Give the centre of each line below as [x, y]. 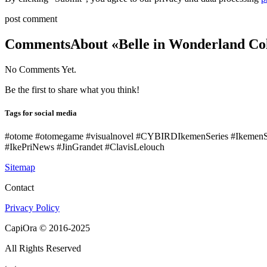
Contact [19, 188]
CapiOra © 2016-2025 [47, 228]
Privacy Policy [32, 208]
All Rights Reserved [43, 249]
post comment [31, 19]
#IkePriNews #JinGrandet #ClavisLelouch [85, 147]
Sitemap [20, 167]
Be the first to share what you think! [72, 89]
